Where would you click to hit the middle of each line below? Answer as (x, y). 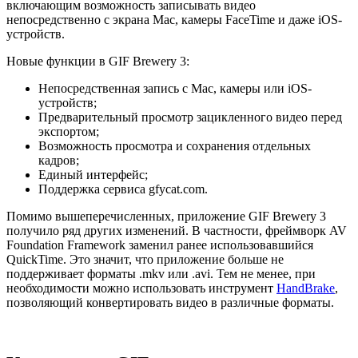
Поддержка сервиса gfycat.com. (123, 189)
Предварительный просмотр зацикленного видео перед (190, 117)
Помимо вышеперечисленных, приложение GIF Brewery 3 (166, 216)
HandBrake (306, 288)
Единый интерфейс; (93, 174)
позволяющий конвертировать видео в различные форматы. (170, 302)
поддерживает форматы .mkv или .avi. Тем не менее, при (161, 273)
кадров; (59, 160)
